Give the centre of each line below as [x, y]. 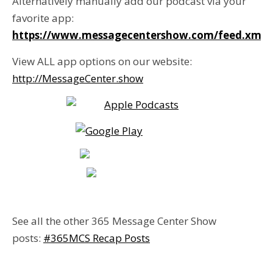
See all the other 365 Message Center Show [114, 221]
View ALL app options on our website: [102, 61]
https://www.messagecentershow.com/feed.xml [138, 35]
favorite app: [43, 18]
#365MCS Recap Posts [97, 238]
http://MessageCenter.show [78, 78]
